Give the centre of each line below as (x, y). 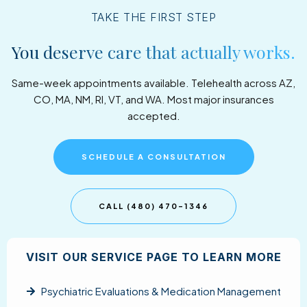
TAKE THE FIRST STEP (153, 17)
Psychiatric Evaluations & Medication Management (161, 291)
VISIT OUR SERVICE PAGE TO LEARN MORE (153, 257)
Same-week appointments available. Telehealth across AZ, (153, 82)
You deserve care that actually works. (153, 51)
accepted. (153, 115)
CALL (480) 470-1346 (153, 206)
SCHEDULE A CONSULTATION (153, 157)
